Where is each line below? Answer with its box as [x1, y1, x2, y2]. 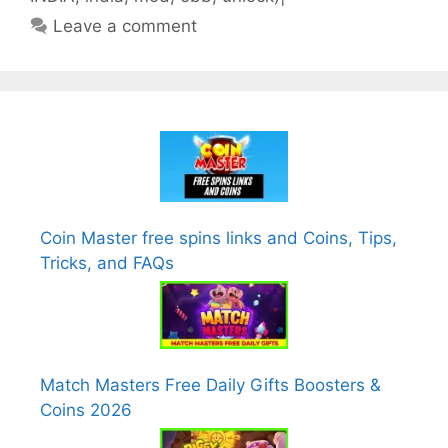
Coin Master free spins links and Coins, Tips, [40, 228, 397, 249]
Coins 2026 [40, 399, 132, 420]
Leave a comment [53, 15, 198, 36]
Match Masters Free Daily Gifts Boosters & [40, 374, 381, 395]
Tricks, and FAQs [40, 253, 174, 274]
